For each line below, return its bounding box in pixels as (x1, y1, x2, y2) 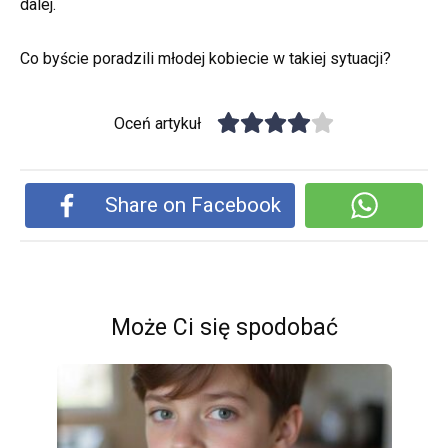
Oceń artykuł (114, 114, 202, 134)
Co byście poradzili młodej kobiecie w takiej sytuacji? (20, 49, 391, 69)
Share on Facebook (105, 193, 282, 218)
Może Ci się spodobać (110, 314, 338, 342)
